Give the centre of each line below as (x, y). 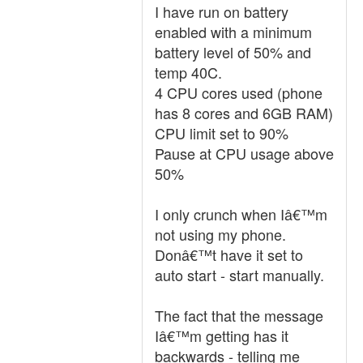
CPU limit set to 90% (222, 133)
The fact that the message (239, 315)
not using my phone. (220, 234)
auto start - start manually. (239, 275)
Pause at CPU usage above (244, 153)
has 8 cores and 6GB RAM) (244, 113)
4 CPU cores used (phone (239, 92)
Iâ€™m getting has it (222, 335)
